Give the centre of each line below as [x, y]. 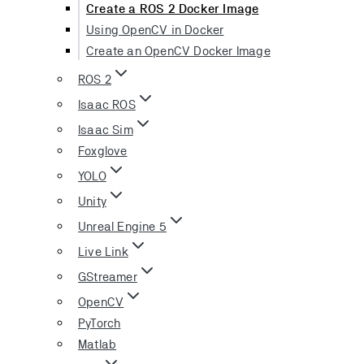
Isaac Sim [106, 129]
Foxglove [103, 150]
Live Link [103, 251]
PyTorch [100, 323]
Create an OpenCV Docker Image [178, 50]
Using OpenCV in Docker [155, 29]
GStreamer [108, 276]
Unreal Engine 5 [122, 226]
